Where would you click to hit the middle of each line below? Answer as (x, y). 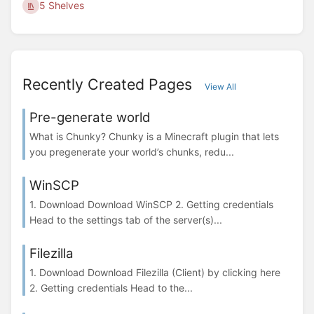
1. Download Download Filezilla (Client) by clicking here (156, 273)
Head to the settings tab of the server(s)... (126, 220)
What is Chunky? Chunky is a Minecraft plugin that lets (154, 137)
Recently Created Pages (109, 84)
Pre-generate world (90, 117)
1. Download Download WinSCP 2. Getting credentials (151, 205)
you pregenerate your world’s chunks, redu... (132, 152)
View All (220, 86)
